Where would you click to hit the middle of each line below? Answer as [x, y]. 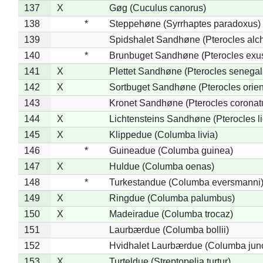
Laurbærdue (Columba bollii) [169, 230]
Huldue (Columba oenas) [161, 166]
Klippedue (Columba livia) [163, 134]
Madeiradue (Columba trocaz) [171, 214]
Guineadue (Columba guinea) [171, 150]
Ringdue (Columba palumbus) [172, 198]
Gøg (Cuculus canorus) [157, 8]
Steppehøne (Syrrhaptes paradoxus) [185, 23]
